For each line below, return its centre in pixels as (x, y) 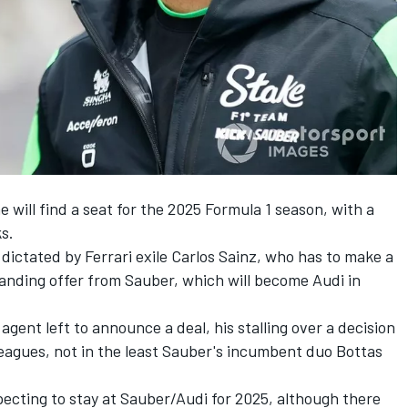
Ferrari (108, 256)
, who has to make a (325, 256)
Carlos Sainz (214, 256)
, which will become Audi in (267, 280)
